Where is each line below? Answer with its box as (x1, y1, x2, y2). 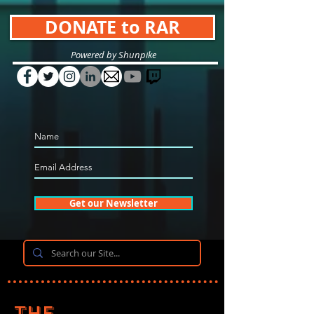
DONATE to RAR (45, 15, 180, 39)
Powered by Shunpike (71, 48, 156, 61)
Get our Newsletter (69, 197, 158, 210)
